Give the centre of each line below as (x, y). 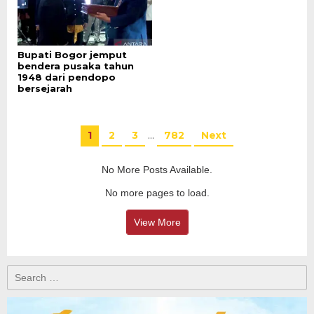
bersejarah (45, 88)
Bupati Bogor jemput (72, 54)
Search (22, 271)
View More (157, 223)
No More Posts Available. (157, 170)
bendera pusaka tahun (76, 66)
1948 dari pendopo (67, 77)
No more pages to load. (157, 193)
